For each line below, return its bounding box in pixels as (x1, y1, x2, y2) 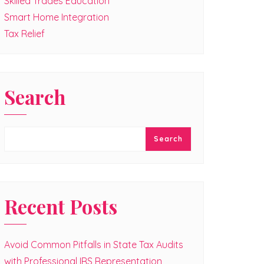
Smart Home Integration (4, 11, 109, 23)
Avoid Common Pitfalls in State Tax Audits (4, 239, 183, 250)
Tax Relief (4, 28, 45, 39)
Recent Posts (4, 193, 117, 219)
